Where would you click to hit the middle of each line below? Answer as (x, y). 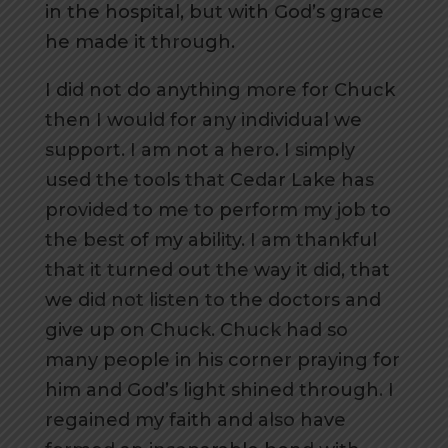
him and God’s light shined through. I (219, 390)
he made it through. (139, 42)
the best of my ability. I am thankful (210, 240)
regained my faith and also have (195, 420)
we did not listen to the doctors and (212, 300)
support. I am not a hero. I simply (199, 150)
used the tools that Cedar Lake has (209, 180)
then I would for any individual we (203, 120)
